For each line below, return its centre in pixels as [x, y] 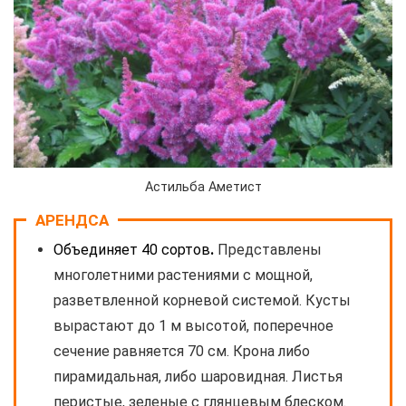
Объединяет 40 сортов [132, 249]
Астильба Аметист [203, 187]
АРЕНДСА [72, 220]
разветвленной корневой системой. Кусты [202, 300]
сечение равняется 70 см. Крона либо [182, 351]
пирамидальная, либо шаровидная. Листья [198, 376]
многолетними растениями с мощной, [183, 275]
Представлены [270, 249]
